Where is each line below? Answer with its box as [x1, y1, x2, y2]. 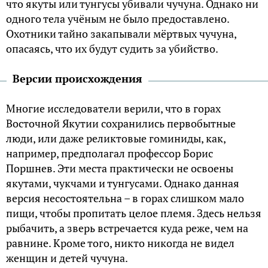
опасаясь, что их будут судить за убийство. [6, 41, 218, 56]
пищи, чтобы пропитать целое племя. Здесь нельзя [6, 206, 261, 221]
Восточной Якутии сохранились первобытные [6, 116, 236, 131]
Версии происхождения [13, 71, 142, 86]
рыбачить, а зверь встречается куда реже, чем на [6, 221, 248, 236]
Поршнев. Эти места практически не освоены [6, 161, 233, 176]
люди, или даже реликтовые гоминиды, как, [6, 131, 226, 146]
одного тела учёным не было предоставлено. [6, 11, 229, 26]
